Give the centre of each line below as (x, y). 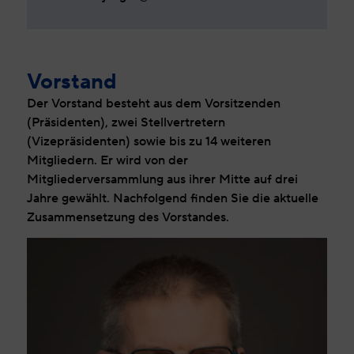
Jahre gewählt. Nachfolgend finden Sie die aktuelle (172, 198)
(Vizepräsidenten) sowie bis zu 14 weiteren (149, 141)
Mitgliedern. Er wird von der (107, 160)
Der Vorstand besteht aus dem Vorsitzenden (153, 103)
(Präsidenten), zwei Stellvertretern (126, 122)
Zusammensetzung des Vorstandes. (128, 217)
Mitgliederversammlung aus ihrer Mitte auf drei (162, 179)
